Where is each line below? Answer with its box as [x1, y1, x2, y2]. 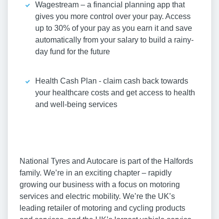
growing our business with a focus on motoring [20, 180, 180, 189]
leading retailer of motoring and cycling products [20, 204, 185, 213]
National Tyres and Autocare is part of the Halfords [20, 157, 193, 166]
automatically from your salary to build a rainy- [35, 36, 194, 44]
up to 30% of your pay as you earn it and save [35, 24, 192, 33]
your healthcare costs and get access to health [35, 88, 195, 97]
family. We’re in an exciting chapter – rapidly [20, 169, 172, 177]
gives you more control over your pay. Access [35, 12, 191, 21]
